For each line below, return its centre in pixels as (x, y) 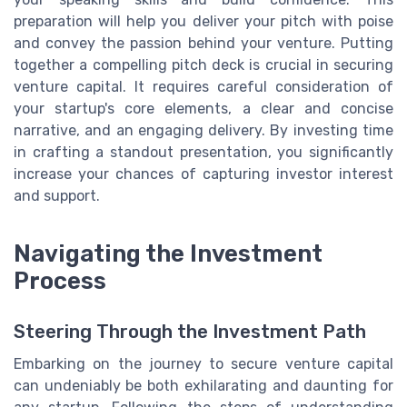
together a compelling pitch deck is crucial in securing (203, 65)
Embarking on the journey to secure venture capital (203, 364)
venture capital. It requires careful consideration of (203, 87)
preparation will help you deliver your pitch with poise (203, 22)
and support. (57, 196)
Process (60, 280)
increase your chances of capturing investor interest (203, 174)
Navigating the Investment (168, 253)
